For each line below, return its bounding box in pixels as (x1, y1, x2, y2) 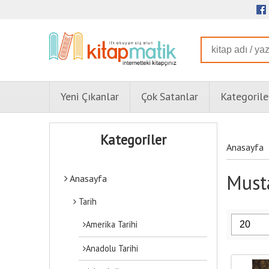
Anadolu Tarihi (86, 242, 139, 254)
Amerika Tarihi (86, 219, 138, 231)
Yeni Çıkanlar (61, 89, 119, 104)
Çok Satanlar (141, 89, 198, 104)
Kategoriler (100, 130, 166, 148)
